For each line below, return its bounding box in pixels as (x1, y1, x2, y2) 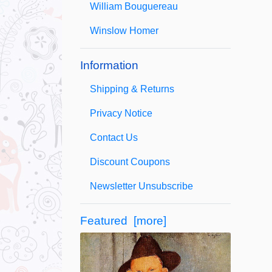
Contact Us (90, 132, 138, 143)
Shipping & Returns (90, 84, 174, 94)
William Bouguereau (90, 1, 178, 12)
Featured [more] (80, 214, 166, 227)
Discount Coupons (90, 157, 170, 167)
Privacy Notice (90, 108, 152, 118)
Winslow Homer (90, 25, 158, 36)
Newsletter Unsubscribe (90, 181, 193, 191)
